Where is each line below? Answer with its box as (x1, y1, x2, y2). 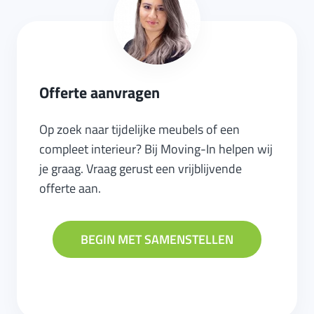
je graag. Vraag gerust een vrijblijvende (39, 159, 242, 178)
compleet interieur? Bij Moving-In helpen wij (39, 139, 273, 158)
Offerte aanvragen (39, 81, 160, 104)
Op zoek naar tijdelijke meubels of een (39, 120, 240, 139)
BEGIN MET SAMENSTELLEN (81, 230, 233, 249)
